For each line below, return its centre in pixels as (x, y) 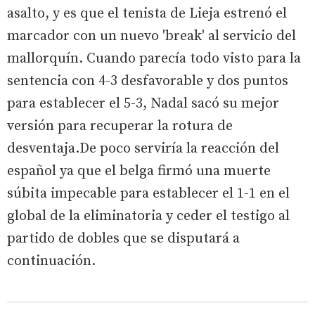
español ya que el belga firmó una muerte (139, 171)
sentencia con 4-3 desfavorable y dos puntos (148, 81)
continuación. (51, 261)
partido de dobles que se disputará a (123, 238)
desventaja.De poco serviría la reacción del (143, 148)
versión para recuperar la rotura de (120, 126)
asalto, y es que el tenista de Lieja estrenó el (147, 13)
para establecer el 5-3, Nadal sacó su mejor (143, 103)
